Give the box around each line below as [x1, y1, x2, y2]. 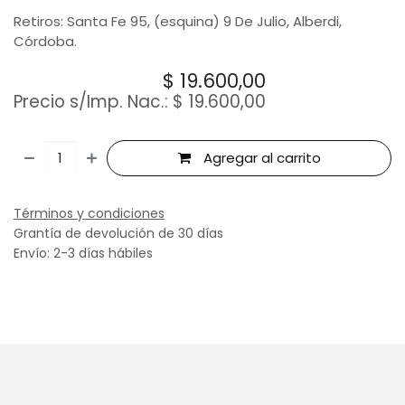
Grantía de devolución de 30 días [14, 224, 223, 242]
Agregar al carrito [199, 148, 321, 167]
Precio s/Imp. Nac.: [14, 89, 173, 114]
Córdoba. [14, 32, 77, 51]
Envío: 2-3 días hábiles [14, 244, 153, 262]
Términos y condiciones [14, 204, 165, 222]
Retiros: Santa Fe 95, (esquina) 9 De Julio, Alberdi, [14, 12, 342, 31]
